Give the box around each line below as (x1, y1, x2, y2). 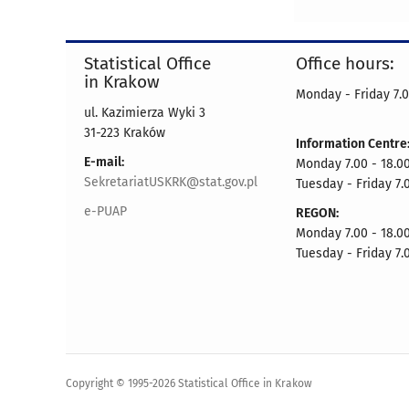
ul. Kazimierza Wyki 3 (84, 105, 205, 121)
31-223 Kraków (84, 125, 165, 142)
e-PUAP (84, 204, 127, 220)
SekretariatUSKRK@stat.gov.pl (84, 174, 257, 191)
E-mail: (84, 154, 124, 171)
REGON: (296, 205, 339, 222)
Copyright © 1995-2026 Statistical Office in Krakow (66, 377, 312, 391)
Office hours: (296, 53, 394, 75)
